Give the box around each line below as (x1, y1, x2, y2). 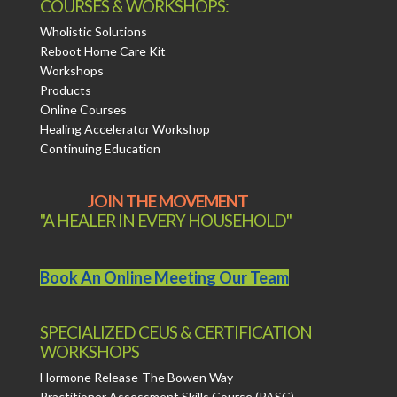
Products (39, 82, 91, 97)
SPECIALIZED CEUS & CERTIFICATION (39, 322, 312, 343)
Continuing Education (39, 140, 160, 156)
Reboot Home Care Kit (39, 43, 166, 58)
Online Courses (39, 101, 127, 117)
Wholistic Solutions (39, 23, 147, 39)
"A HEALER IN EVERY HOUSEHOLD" (39, 209, 297, 230)
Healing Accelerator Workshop (39, 121, 210, 136)
